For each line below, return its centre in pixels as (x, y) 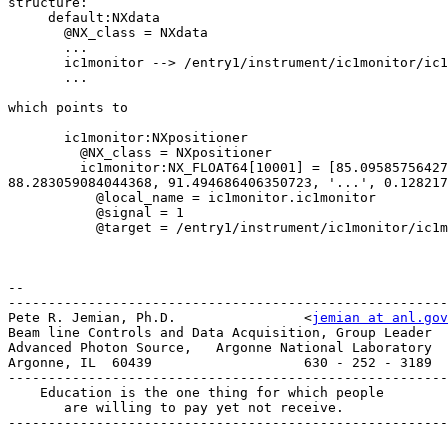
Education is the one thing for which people (24, 393)
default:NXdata (28, 18)
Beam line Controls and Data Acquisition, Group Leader (220, 333)
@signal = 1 (52, 213)
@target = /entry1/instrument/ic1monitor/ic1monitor (52, 228)
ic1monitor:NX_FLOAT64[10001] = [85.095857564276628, (44, 168)
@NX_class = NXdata (36, 33)
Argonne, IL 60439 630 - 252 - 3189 (220, 363)
